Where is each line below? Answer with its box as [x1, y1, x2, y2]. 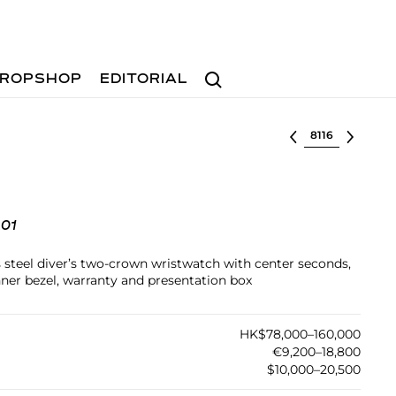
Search [197, 63, 243, 80]
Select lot [303, 126, 364, 141]
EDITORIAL [100, 72, 189, 87]
